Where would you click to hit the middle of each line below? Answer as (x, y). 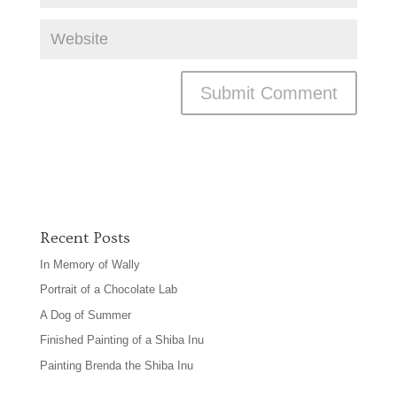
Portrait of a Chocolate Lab (108, 290)
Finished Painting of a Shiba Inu (121, 340)
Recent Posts (85, 237)
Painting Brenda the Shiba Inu (116, 365)
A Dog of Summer (85, 315)
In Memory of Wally (90, 264)
